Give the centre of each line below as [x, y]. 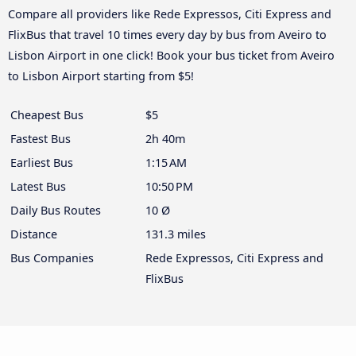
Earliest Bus [42, 163]
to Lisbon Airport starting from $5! [101, 76]
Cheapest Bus [47, 115]
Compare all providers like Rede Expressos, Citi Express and [170, 14]
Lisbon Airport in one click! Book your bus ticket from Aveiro [171, 56]
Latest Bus [38, 187]
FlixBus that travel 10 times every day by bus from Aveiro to [167, 35]
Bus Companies [52, 258]
